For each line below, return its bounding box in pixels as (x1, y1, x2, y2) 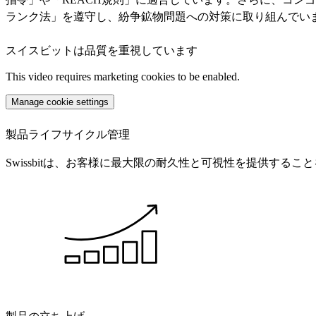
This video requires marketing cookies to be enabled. (6, 71, 240, 83)
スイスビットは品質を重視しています (6, 44, 197, 57)
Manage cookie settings (11, 97, 109, 108)
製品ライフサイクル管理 (6, 128, 130, 141)
